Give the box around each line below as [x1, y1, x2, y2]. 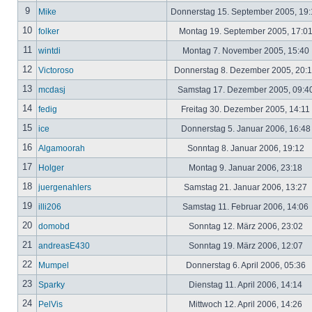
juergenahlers [38, 182, 91, 192]
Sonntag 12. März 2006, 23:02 [186, 221, 305, 231]
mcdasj [38, 85, 65, 94]
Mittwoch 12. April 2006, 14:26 [187, 299, 304, 309]
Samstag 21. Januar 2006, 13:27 [182, 182, 309, 192]
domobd [38, 221, 70, 231]
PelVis [38, 299, 63, 309]
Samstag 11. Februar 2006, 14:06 [180, 202, 311, 211]
